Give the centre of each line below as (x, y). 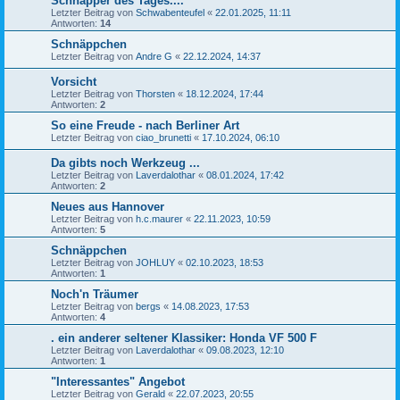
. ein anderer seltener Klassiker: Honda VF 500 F (184, 338)
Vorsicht (74, 82)
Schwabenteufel (170, 13)
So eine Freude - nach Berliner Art (145, 126)
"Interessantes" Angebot (118, 382)
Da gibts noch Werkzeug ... (125, 163)
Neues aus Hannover (108, 207)
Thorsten (155, 94)
